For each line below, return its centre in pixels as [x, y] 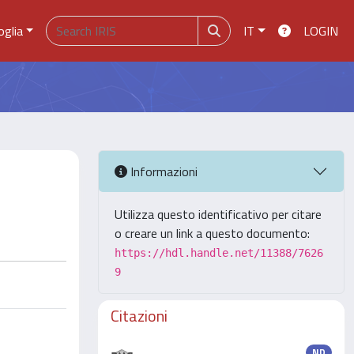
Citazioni [139, 316]
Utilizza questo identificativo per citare [218, 214]
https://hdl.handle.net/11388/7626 [219, 253]
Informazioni [162, 171]
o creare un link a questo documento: [212, 233]
